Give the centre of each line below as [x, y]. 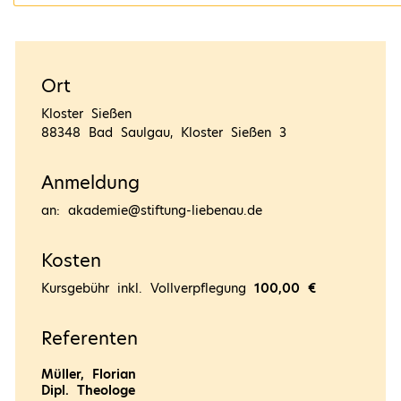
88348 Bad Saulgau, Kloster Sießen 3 [164, 132]
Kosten [72, 260]
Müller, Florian [89, 374]
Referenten [90, 338]
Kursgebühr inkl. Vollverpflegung [148, 288]
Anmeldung [91, 182]
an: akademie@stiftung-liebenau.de [152, 210]
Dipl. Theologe [89, 390]
